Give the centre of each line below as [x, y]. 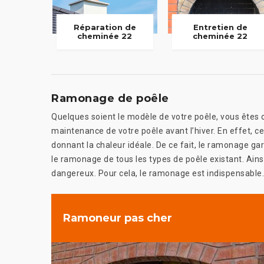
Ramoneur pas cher [118, 218]
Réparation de [105, 27]
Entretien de [220, 27]
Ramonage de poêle [110, 99]
